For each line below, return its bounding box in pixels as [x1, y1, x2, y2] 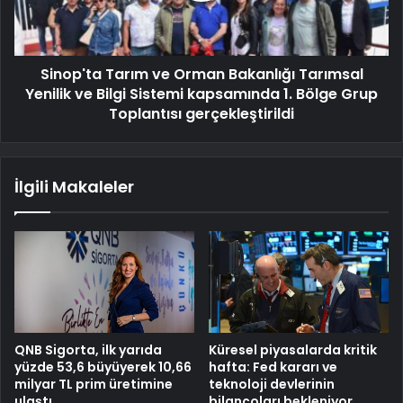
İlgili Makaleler [14, 175, 134, 199]
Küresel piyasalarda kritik [209, 340, 377, 359]
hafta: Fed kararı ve [209, 357, 337, 376]
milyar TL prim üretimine [14, 374, 173, 393]
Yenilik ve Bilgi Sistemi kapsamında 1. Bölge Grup [25, 84, 378, 105]
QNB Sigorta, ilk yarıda [14, 340, 162, 359]
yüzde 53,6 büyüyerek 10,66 [14, 357, 192, 376]
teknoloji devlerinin [209, 374, 335, 393]
